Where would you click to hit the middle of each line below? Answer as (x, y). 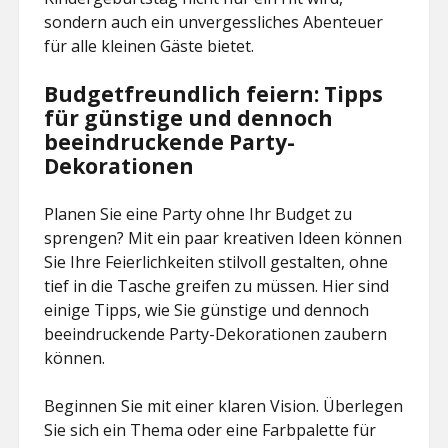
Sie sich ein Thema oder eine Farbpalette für (210, 430)
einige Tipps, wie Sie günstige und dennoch (207, 310)
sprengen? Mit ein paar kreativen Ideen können (223, 238)
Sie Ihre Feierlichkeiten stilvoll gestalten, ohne (216, 262)
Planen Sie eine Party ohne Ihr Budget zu (198, 214)
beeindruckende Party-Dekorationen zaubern (216, 334)
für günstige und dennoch (189, 118)
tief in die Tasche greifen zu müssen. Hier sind (217, 286)
